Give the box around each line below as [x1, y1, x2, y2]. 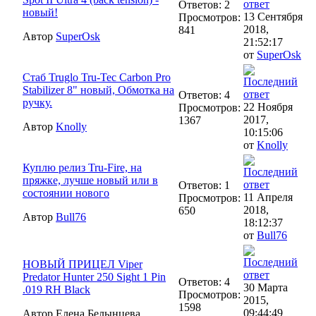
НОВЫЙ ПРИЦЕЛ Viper [23, 257, 142, 270]
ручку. [23, 96, 52, 109]
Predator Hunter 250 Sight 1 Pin [23, 270, 166, 283]
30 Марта [243, 281, 288, 293]
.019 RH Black [23, 283, 90, 296]
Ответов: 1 [178, 178, 230, 191]
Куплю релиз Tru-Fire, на [23, 161, 142, 174]
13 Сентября [243, 10, 303, 23]
